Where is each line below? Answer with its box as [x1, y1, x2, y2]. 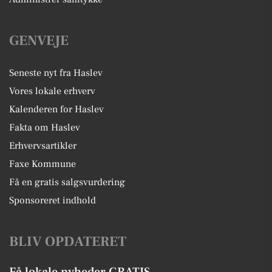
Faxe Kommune [9, 158, 76, 170]
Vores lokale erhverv [9, 85, 95, 97]
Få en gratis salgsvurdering [9, 176, 125, 188]
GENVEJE [9, 32, 69, 50]
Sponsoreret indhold [9, 194, 96, 206]
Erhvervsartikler [9, 140, 76, 152]
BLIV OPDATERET [9, 233, 126, 251]
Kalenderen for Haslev [9, 103, 104, 115]
